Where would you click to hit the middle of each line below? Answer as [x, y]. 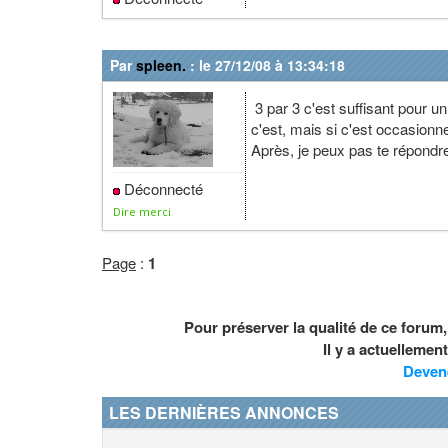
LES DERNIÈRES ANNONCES [224, 412]
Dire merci [142, 211]
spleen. [161, 65]
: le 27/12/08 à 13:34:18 [265, 65]
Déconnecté [161, 188]
